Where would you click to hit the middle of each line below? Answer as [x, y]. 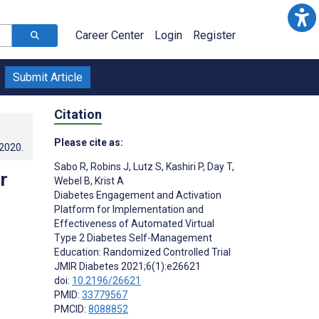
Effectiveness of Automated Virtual [134, 223]
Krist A [108, 181]
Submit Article [48, 77]
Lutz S [146, 166]
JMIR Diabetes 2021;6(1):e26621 [127, 266]
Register [214, 35]
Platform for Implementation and [129, 209]
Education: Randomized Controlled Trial [142, 252]
